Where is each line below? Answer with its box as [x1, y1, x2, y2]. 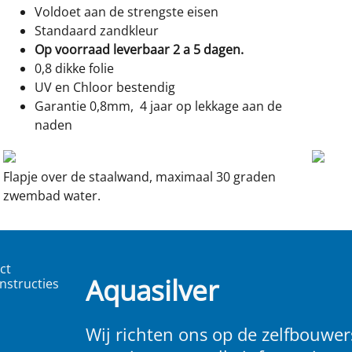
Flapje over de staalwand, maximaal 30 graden [3, 168, 276, 185]
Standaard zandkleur [35, 22, 159, 39]
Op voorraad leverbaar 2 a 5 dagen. [35, 41, 244, 58]
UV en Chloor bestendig [35, 79, 178, 96]
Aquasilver [86, 272, 218, 309]
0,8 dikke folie [35, 60, 114, 77]
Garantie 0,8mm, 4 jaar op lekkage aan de [35, 97, 282, 115]
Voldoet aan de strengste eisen [35, 3, 218, 20]
